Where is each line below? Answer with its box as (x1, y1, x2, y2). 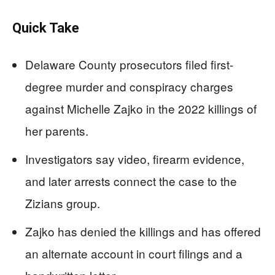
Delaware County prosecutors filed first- (25, 55, 233, 72)
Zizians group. (25, 194, 100, 211)
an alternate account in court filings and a (25, 244, 242, 261)
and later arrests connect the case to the (25, 172, 237, 189)
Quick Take (12, 20, 79, 36)
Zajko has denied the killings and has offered (25, 222, 261, 239)
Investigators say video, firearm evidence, (25, 150, 244, 167)
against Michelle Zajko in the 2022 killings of (25, 99, 257, 117)
